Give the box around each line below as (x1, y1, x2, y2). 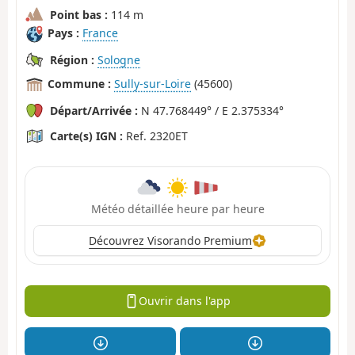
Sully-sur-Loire (114, 76, 191, 92)
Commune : (48, 76, 111, 92)
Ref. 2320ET (123, 128, 188, 143)
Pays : (48, 25, 79, 41)
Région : (50, 52, 94, 67)
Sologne (97, 52, 140, 67)
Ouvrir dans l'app (138, 293, 231, 309)
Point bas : (50, 6, 108, 22)
